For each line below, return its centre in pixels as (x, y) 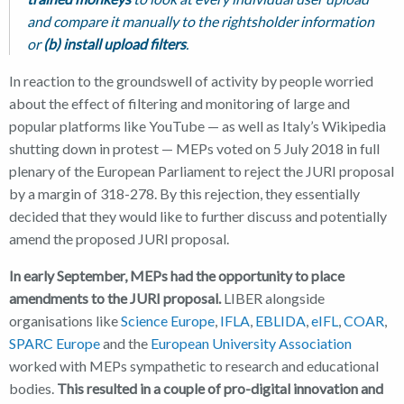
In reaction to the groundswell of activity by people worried (191, 80)
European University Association (251, 343)
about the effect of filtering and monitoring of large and (179, 103)
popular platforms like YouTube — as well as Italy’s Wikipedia (197, 125)
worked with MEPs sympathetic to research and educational (194, 365)
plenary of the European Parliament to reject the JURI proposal (202, 170)
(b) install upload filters (115, 43)
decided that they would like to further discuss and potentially (198, 216)
